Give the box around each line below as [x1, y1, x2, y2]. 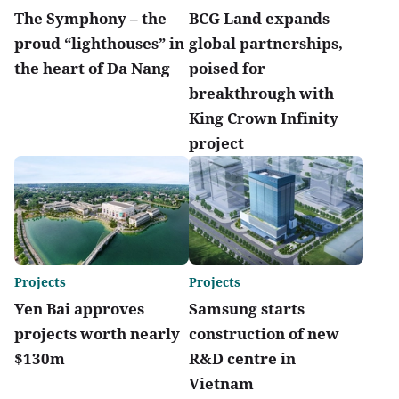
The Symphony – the [14, 7, 167, 28]
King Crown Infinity [189, 107, 338, 128]
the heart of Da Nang [14, 57, 170, 78]
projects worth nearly [14, 323, 180, 345]
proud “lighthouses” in [14, 32, 184, 53]
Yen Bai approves [14, 298, 144, 320]
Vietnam [189, 373, 254, 395]
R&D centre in [189, 348, 296, 370]
